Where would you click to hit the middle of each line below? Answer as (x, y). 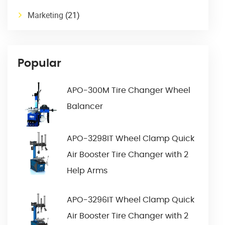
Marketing (45, 15)
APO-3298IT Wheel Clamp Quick (131, 139)
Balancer (85, 107)
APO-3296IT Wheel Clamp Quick (131, 200)
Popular (39, 64)
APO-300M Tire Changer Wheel (129, 91)
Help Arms (87, 171)
